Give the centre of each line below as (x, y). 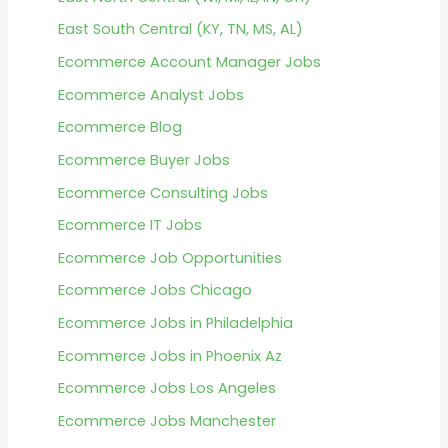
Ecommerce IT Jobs (129, 225)
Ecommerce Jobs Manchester (166, 421)
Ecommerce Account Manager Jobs (189, 61)
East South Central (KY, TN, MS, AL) (180, 29)
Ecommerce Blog (119, 127)
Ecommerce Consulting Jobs (162, 192)
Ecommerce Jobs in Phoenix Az (169, 355)
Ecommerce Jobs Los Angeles (166, 388)
